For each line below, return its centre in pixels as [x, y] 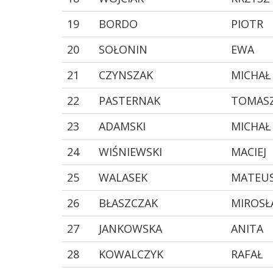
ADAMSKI [122, 126]
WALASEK [123, 177]
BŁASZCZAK [128, 203]
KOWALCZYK [131, 254]
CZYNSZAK [126, 75]
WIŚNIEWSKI [130, 151]
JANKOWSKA [130, 228]
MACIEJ [249, 151]
